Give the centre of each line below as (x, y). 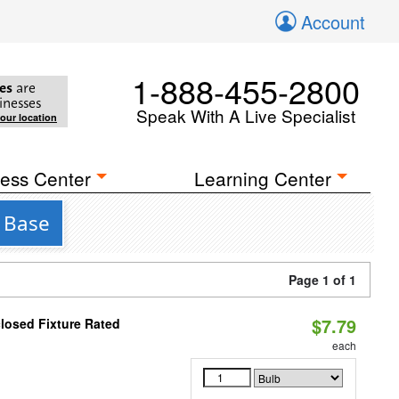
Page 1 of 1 (322, 280)
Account (333, 22)
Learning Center (263, 178)
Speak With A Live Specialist (246, 115)
